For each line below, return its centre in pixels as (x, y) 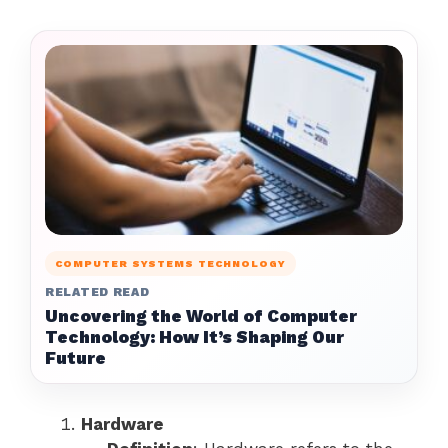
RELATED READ (97, 292)
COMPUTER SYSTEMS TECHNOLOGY (170, 264)
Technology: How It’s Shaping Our (194, 337)
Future (75, 358)
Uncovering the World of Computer (201, 316)
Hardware (122, 424)
